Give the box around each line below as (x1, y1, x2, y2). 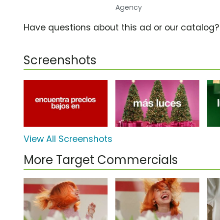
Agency (115, 2, 142, 12)
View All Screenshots (24, 133, 112, 145)
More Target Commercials (24, 152, 178, 168)
